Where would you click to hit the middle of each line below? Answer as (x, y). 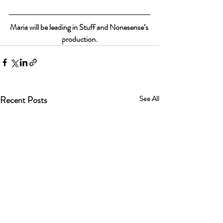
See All (149, 99)
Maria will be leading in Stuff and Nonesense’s (80, 27)
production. (80, 39)
